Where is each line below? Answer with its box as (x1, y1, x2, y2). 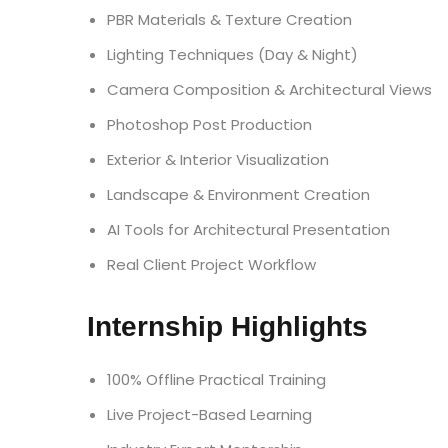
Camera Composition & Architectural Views (107, 79, 432, 100)
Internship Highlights (87, 311, 368, 342)
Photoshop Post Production (107, 114, 312, 135)
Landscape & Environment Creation (107, 184, 370, 205)
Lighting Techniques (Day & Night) (107, 44, 358, 65)
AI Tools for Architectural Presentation (107, 219, 390, 240)
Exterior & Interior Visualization (107, 149, 329, 170)
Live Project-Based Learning (107, 404, 312, 425)
